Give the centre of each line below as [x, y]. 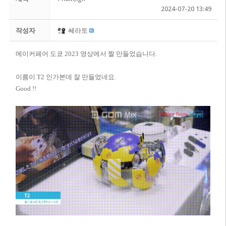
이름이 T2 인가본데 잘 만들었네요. [66, 77]
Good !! [26, 89]
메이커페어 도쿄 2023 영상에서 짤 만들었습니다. [86, 54]
